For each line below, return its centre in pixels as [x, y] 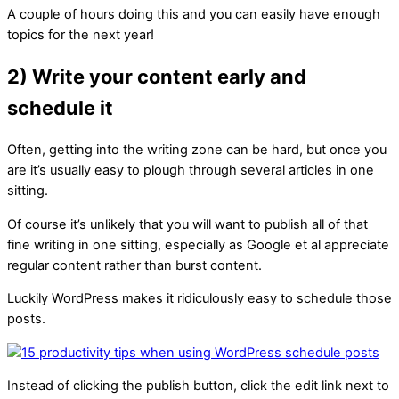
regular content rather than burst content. [134, 265]
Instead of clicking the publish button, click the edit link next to [198, 386]
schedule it [60, 107]
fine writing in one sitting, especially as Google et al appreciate [198, 244]
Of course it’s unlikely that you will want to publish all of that [187, 224]
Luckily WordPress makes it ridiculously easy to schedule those [199, 299]
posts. [26, 319]
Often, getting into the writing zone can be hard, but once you [197, 149]
